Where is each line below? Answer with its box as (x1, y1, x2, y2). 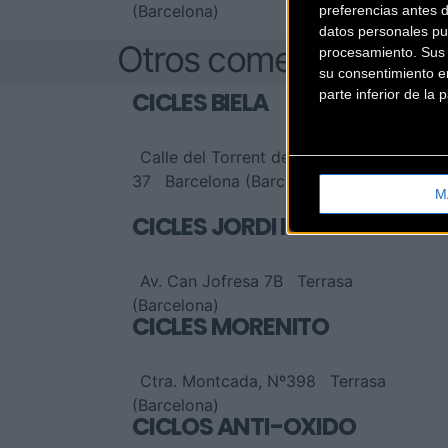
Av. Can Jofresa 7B (140, 271, 283, 292)
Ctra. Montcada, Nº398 (140, 371, 316, 392)
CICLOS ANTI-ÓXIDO (132, 410, 356, 444)
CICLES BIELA (132, 86, 269, 120)
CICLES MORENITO (132, 310, 329, 344)
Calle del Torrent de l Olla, (140, 147, 337, 168)
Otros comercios (117, 38, 364, 82)
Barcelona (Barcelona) (165, 171, 332, 192)
